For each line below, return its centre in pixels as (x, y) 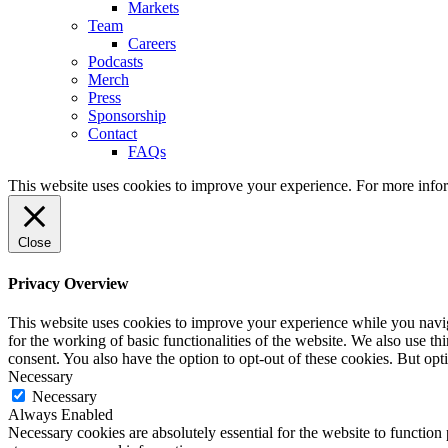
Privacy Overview (68, 283)
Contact (112, 134)
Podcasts (115, 62)
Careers (152, 44)
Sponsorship (127, 116)
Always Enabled (60, 414)
